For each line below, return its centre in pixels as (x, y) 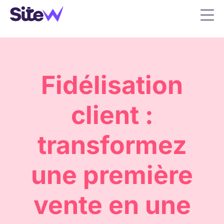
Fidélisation (112, 85)
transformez (112, 145)
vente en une (112, 205)
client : (112, 115)
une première (112, 175)
